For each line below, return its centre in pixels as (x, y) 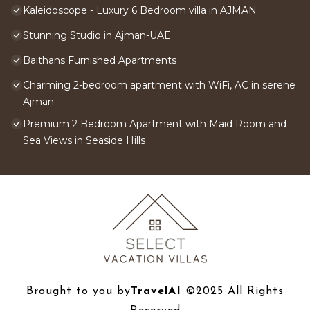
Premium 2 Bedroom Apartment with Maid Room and (155, 124)
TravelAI (156, 292)
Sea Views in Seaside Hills (84, 141)
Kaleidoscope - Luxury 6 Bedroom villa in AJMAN (140, 11)
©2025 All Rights (232, 292)
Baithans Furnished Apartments (100, 61)
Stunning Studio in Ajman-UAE (97, 36)
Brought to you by (79, 292)
